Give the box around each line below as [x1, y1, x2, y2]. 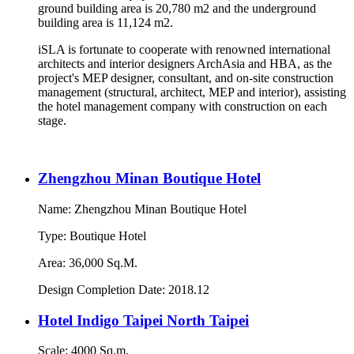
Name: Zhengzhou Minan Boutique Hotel [38, 201, 247, 216]
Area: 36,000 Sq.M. [38, 255, 137, 269]
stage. [38, 114, 66, 128]
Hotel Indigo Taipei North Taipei [38, 311, 249, 329]
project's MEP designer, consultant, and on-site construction [38, 71, 333, 85]
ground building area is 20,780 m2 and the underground [38, 2, 316, 16]
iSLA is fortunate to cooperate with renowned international [38, 43, 330, 57]
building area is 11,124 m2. [38, 16, 173, 30]
